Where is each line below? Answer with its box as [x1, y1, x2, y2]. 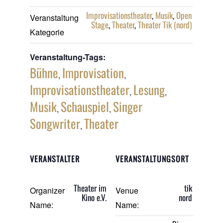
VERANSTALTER [30, 153, 80, 165]
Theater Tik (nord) [138, 18, 192, 31]
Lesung [133, 80, 165, 99]
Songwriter [30, 114, 81, 133]
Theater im [74, 182, 107, 195]
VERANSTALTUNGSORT [115, 153, 189, 165]
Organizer [30, 185, 65, 197]
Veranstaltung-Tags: [30, 51, 106, 63]
